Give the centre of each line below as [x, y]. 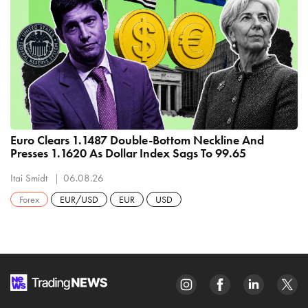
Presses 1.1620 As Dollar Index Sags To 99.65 [128, 153]
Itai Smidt [30, 178]
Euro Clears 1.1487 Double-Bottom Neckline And [137, 140]
